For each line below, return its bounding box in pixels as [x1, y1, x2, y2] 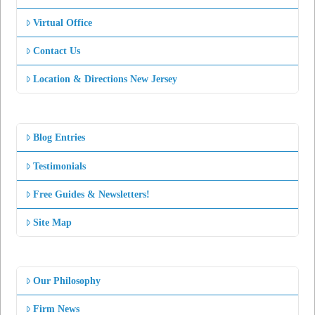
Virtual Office [33, 17, 93, 28]
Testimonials [33, 160, 86, 172]
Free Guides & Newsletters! [33, 188, 150, 200]
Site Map [33, 217, 72, 228]
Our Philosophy [33, 276, 101, 287]
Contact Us [33, 45, 81, 56]
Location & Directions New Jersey [33, 74, 178, 85]
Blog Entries [33, 132, 86, 143]
